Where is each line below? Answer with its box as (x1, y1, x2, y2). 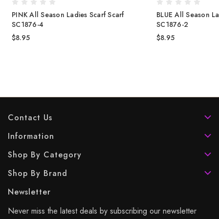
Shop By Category (8, 149, 82, 160)
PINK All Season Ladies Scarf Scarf (12, 9, 124, 20)
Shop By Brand (8, 167, 67, 179)
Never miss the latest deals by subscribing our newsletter (8, 205, 197, 217)
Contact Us (8, 111, 52, 123)
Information (8, 130, 54, 142)
